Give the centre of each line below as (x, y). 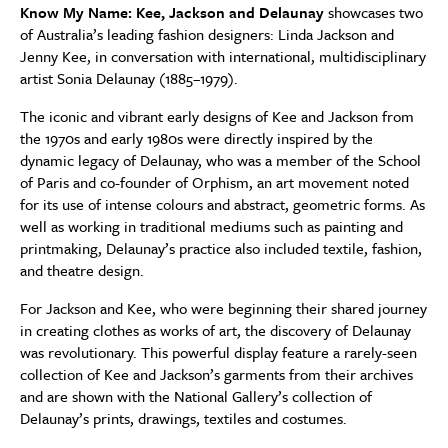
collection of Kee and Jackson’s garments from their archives (216, 374)
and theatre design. (82, 270)
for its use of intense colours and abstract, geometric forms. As (222, 204)
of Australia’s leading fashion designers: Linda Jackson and (207, 34)
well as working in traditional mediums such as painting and (211, 226)
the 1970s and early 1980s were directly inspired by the (196, 138)
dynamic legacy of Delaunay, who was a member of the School (220, 160)
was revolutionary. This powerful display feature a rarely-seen (218, 352)
